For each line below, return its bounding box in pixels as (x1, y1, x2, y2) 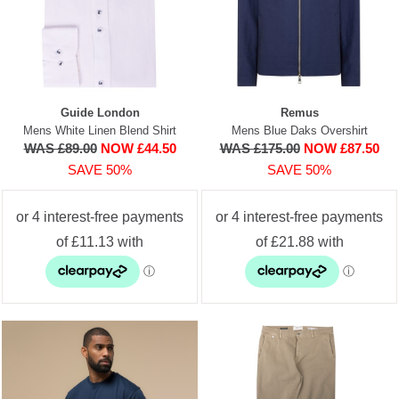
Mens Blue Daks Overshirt (231, 123, 368, 137)
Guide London (60, 105, 140, 119)
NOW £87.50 (303, 140, 379, 156)
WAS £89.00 (23, 140, 97, 156)
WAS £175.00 (219, 140, 300, 156)
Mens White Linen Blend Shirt (23, 123, 176, 137)
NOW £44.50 (100, 140, 176, 156)
